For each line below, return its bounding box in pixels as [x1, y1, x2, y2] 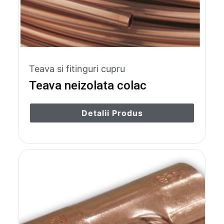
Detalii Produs [81, 108, 143, 118]
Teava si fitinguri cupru [29, 63, 125, 74]
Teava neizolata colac [29, 78, 147, 93]
